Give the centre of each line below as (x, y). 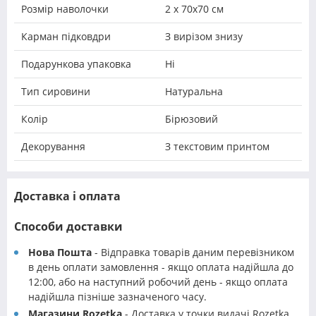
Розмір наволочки (65, 9)
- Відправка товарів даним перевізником (193, 253)
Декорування (53, 147)
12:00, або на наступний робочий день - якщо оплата (158, 282)
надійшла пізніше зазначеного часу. (117, 297)
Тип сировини (56, 92)
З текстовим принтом (217, 147)
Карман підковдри (66, 37)
